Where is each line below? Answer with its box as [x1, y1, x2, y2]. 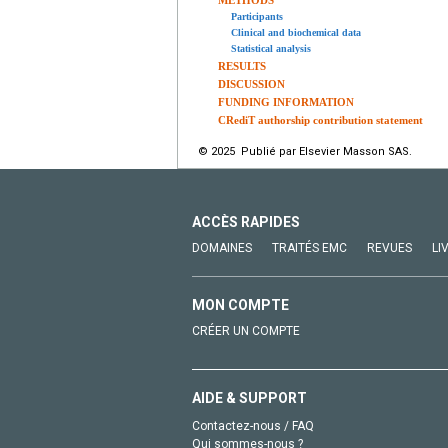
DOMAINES [192, 241, 252, 256]
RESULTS [218, 60, 266, 73]
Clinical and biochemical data [231, 27, 361, 39]
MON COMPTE [192, 297, 289, 314]
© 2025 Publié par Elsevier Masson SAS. [198, 145, 412, 159]
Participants [231, 11, 283, 23]
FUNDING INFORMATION [218, 96, 354, 109]
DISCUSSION [218, 78, 285, 91]
